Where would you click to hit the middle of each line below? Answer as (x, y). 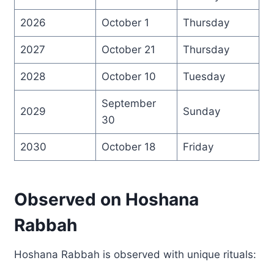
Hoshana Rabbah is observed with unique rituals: (135, 254)
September (128, 103)
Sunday (201, 111)
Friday (198, 146)
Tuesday (204, 76)
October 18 (128, 146)
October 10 (128, 76)
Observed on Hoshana (107, 199)
